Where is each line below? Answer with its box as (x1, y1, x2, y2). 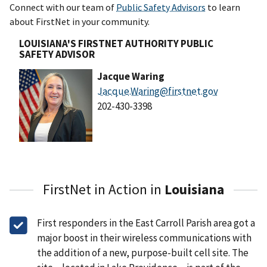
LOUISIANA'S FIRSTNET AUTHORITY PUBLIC (19, 36, 213, 50)
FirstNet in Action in (43, 181, 164, 198)
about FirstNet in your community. (10, 15, 150, 27)
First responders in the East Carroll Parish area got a (37, 216, 255, 230)
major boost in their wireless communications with (37, 231, 252, 245)
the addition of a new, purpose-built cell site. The (37, 246, 249, 260)
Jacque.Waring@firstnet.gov (97, 84, 218, 98)
